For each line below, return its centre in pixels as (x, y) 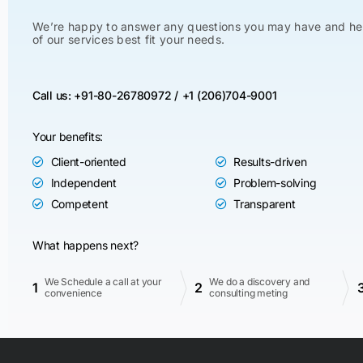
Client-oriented (88, 162)
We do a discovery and (260, 282)
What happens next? (85, 245)
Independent (83, 183)
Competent (79, 204)
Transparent (265, 204)
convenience (73, 293)
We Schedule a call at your (103, 282)
